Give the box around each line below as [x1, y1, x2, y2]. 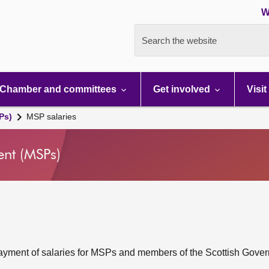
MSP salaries [26, 112, 76, 121]
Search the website [142, 35, 217, 46]
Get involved [153, 84, 213, 94]
